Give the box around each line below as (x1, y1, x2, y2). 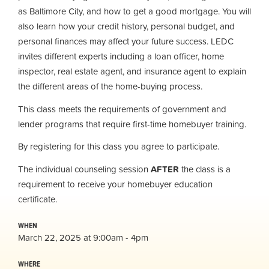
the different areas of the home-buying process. (18, 79, 202, 93)
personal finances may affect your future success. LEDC (18, 34, 234, 48)
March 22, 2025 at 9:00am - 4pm (18, 230, 148, 244)
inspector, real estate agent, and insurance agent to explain (18, 64, 246, 78)
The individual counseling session (18, 162, 151, 176)
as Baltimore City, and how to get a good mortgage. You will (18, 4, 251, 18)
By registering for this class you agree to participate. (18, 139, 219, 153)
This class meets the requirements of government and (18, 101, 226, 116)
